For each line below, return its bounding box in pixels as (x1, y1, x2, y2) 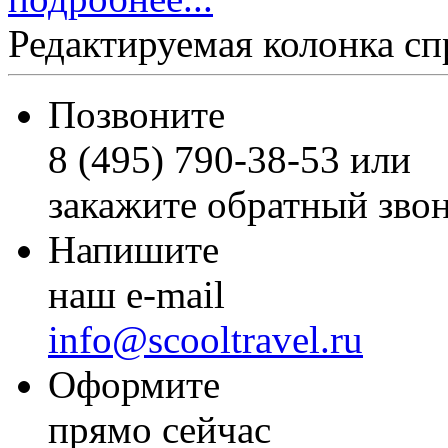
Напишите (48, 228, 219, 271)
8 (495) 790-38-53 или (48, 138, 411, 181)
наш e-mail (48, 273, 225, 316)
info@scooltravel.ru (48, 318, 363, 361)
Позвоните (48, 93, 225, 136)
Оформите (48, 363, 220, 406)
